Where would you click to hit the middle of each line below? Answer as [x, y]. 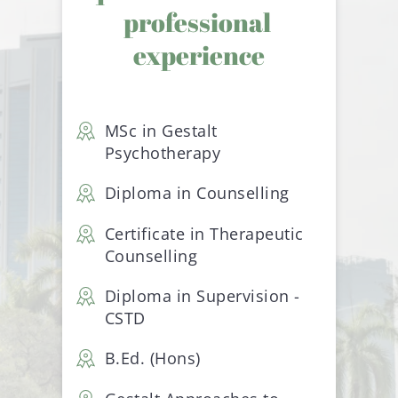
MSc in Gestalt [161, 130]
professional [197, 21]
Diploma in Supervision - [202, 295]
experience [199, 54]
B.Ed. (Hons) [152, 358]
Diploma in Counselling [197, 192]
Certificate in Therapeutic [204, 233]
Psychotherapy [163, 152]
